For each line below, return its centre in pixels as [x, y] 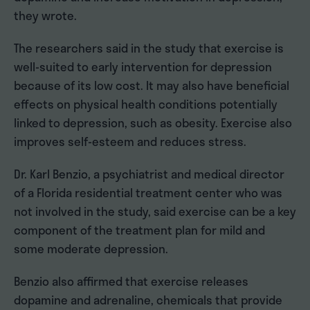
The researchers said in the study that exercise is [149, 48]
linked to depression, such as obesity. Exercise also [153, 123]
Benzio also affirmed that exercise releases [131, 281]
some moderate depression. [91, 249]
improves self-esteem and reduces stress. [130, 142]
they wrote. [45, 16]
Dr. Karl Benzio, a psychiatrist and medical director [149, 174]
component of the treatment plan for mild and [139, 230]
